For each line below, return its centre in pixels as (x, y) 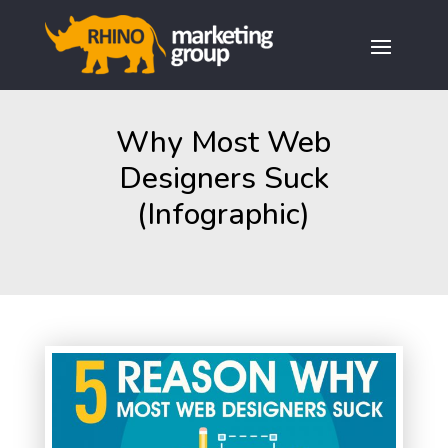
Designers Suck (223, 178)
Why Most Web (224, 142)
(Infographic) (224, 214)
